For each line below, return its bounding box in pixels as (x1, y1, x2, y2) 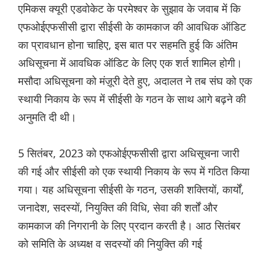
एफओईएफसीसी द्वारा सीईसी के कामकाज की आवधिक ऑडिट (18, 19, 246, 34)
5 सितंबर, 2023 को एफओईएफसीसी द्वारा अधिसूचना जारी (18, 146, 239, 161)
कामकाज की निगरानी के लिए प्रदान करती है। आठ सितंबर (18, 218, 240, 233)
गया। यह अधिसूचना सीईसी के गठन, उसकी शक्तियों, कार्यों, (18, 182, 244, 197)
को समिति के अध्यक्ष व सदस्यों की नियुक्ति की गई (18, 236, 202, 251)
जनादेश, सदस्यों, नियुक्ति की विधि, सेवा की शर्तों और (18, 200, 218, 215)
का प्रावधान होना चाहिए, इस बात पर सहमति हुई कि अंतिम (18, 37, 237, 52)
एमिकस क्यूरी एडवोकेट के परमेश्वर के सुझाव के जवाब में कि (18, 1, 240, 16)
